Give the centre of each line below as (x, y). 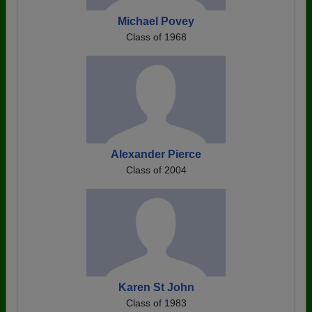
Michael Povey (156, 21)
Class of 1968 (156, 37)
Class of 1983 (156, 303)
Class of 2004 (156, 170)
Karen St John (156, 287)
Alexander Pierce (156, 154)
